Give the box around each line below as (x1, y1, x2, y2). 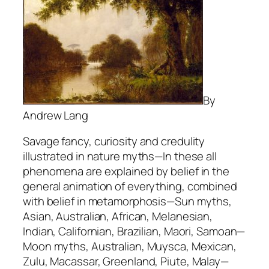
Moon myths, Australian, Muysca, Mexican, (23, 238, 237, 255)
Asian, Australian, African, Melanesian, (23, 208, 213, 225)
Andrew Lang (23, 107, 88, 123)
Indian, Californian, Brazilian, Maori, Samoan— (23, 223, 246, 240)
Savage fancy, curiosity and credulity (23, 133, 205, 150)
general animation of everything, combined (23, 178, 237, 195)
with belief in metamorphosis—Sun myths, (23, 193, 232, 210)
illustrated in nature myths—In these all (23, 148, 217, 165)
